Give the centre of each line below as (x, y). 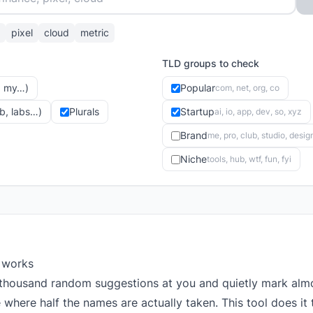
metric (95, 32)
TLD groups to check (211, 63)
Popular (198, 88)
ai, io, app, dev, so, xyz (258, 111)
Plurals (84, 111)
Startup (197, 111)
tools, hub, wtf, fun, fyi (249, 159)
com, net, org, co (247, 88)
